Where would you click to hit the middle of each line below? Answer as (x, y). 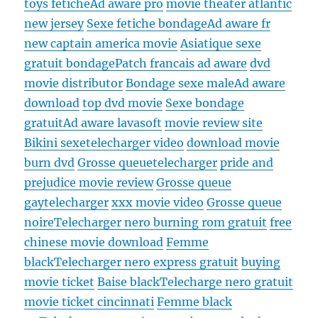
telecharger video (135, 143)
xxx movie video (158, 203)
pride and (247, 163)
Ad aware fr (239, 24)
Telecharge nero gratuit (227, 282)
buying (261, 262)
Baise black (129, 282)
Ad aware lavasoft (113, 123)
